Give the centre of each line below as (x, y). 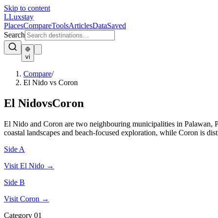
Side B (14, 182)
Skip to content (27, 8)
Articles (81, 26)
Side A (14, 149)
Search (14, 35)
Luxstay (21, 17)
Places (14, 26)
